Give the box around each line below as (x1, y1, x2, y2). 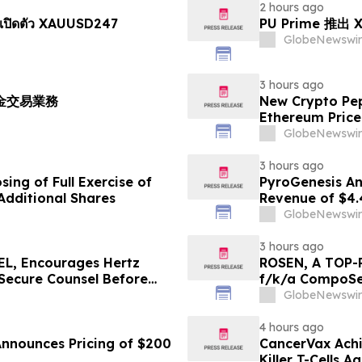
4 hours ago (259, 320, 324, 335)
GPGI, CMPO (259, 303, 341, 320)
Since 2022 (259, 206, 332, 223)
